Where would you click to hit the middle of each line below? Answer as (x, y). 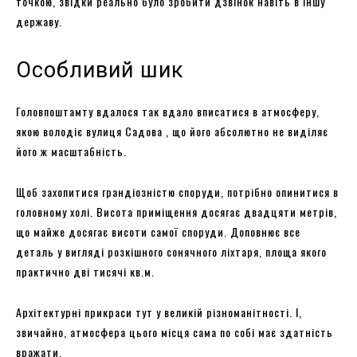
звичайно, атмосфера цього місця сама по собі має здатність (175, 331)
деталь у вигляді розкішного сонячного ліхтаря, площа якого (171, 251)
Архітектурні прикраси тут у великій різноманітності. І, (159, 312)
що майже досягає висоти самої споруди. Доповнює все (158, 231)
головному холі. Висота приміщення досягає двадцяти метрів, (177, 211)
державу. (41, 21)
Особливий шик (103, 70)
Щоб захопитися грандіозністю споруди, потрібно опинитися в (177, 191)
